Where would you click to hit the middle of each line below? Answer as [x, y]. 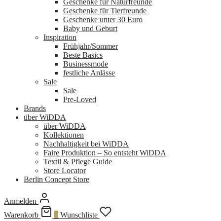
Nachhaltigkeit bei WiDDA [86, 144]
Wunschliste [79, 215]
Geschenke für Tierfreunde [105, 10]
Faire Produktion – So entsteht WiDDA [105, 152]
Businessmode [86, 64]
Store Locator [65, 170]
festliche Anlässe [89, 73]
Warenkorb [21, 215]
